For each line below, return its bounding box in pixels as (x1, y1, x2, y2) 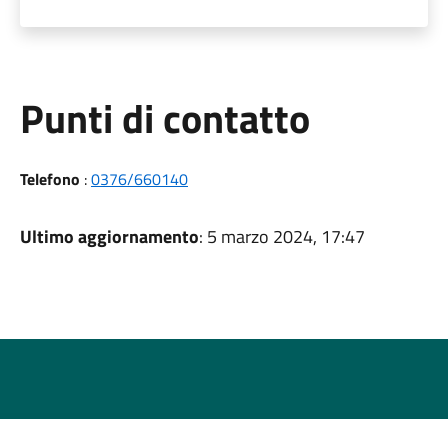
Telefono (19, 167, 80, 191)
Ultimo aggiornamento (19, 223, 199, 250)
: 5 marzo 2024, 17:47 (198, 223, 365, 250)
